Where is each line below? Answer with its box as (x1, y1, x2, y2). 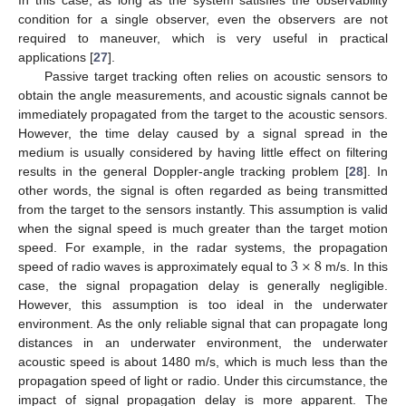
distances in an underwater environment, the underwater (18, 334, 388, 350)
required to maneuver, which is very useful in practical (18, 30, 388, 45)
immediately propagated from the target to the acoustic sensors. (18, 106, 388, 121)
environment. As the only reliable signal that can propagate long (18, 315, 388, 331)
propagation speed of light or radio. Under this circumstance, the (18, 372, 388, 388)
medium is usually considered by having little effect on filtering (18, 144, 388, 159)
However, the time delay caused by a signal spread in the (18, 125, 388, 140)
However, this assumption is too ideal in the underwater (18, 296, 388, 312)
